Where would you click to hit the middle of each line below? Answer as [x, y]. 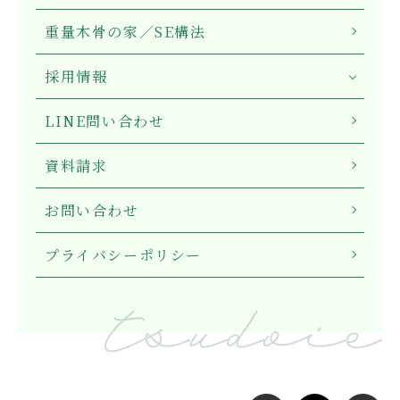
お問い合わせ [92, 210]
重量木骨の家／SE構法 [125, 31]
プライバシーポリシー [123, 254]
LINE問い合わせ [105, 121]
